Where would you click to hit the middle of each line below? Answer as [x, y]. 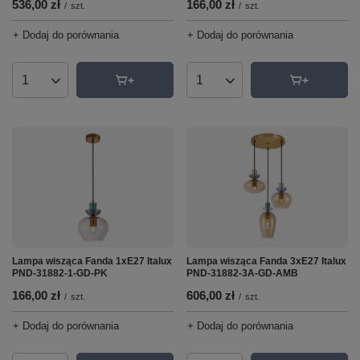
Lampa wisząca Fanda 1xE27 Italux [92, 261]
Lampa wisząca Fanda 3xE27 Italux [266, 261]
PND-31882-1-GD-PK [60, 273]
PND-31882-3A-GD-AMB [242, 273]
